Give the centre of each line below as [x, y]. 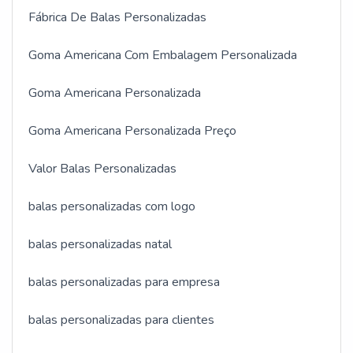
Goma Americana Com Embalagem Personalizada [163, 56]
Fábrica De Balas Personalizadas [117, 18]
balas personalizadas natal [100, 245]
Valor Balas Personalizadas [102, 169]
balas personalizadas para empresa [124, 282]
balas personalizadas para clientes [121, 320]
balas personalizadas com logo [112, 207]
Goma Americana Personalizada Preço [132, 131]
